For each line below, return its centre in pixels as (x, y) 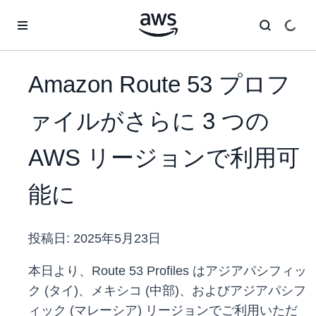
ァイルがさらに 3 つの (149, 121)
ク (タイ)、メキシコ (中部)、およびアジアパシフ (167, 291)
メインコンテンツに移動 (61, 14)
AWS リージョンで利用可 (164, 158)
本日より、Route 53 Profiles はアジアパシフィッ (168, 271)
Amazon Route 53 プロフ (159, 85)
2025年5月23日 (117, 239)
